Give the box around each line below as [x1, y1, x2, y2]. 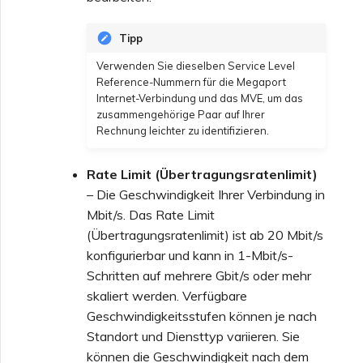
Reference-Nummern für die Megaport [96, 75, 286, 89]
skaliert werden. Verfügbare [87, 288, 247, 305]
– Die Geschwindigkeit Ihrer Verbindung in [87, 186, 325, 203]
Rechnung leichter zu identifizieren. [96, 124, 269, 138]
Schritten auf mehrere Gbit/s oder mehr [87, 267, 311, 284]
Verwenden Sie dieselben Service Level [96, 59, 295, 73]
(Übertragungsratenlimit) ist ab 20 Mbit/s [87, 227, 323, 244]
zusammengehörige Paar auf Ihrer [96, 108, 265, 122]
